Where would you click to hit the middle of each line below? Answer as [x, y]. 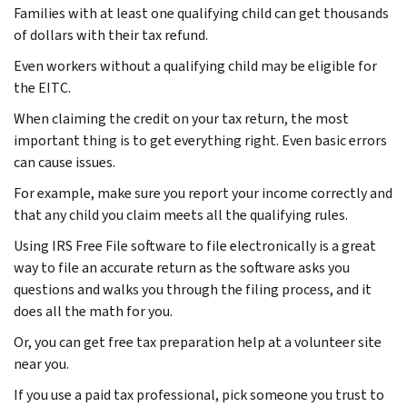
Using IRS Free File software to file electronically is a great [195, 245]
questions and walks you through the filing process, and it [193, 289]
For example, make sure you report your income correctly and [203, 193]
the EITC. [42, 87]
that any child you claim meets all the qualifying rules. [181, 214]
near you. [41, 363]
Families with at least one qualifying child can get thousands [201, 13]
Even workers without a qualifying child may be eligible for [195, 65]
